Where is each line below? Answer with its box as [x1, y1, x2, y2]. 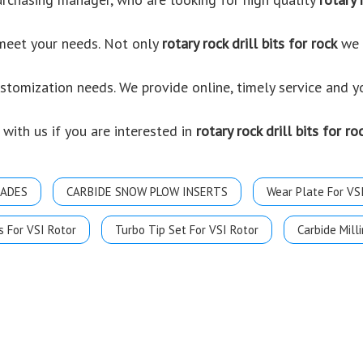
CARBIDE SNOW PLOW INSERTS [66, 184, 228, 199]
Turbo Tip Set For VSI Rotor [115, 222, 258, 237]
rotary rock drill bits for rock [162, 34, 337, 53]
